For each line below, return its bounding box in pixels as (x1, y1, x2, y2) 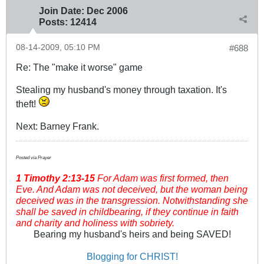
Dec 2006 (87, 5, 128, 16)
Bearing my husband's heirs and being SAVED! (33, 229, 231, 240)
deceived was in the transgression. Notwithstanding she (16, 195, 248, 206)
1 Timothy (16, 173, 62, 184)
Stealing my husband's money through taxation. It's (16, 84, 227, 95)
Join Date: (39, 5, 84, 16)
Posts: (39, 16, 68, 28)
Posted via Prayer (16, 155, 51, 161)
